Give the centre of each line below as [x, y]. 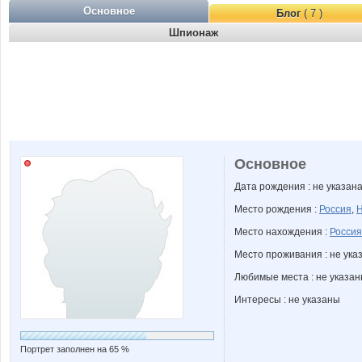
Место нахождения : [282, 232]
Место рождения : [277, 209]
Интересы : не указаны [287, 300]
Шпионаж [193, 33]
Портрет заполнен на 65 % [75, 349]
